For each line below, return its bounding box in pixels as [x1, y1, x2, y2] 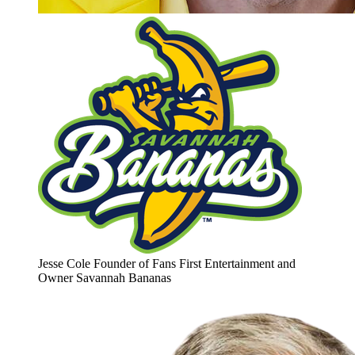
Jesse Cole [38, 257, 90, 271]
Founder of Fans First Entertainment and [94, 257, 296, 271]
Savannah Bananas [76, 271, 171, 285]
